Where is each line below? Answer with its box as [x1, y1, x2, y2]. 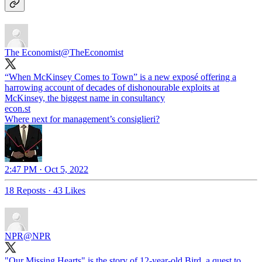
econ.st [5, 103, 30, 113]
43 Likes [53, 185, 85, 195]
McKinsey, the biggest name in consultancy [5, 92, 165, 103]
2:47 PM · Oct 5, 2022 [5, 164, 88, 174]
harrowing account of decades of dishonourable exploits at [5, 82, 219, 92]
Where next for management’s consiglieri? [5, 113, 160, 124]
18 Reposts [5, 185, 46, 195]
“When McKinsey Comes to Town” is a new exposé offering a [5, 71, 236, 82]
